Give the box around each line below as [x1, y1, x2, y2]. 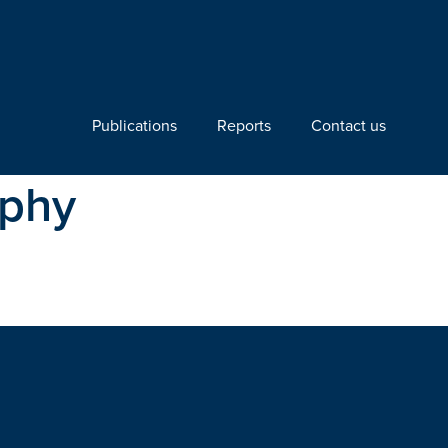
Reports [217, 114, 271, 136]
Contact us [311, 114, 386, 136]
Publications [92, 114, 177, 136]
